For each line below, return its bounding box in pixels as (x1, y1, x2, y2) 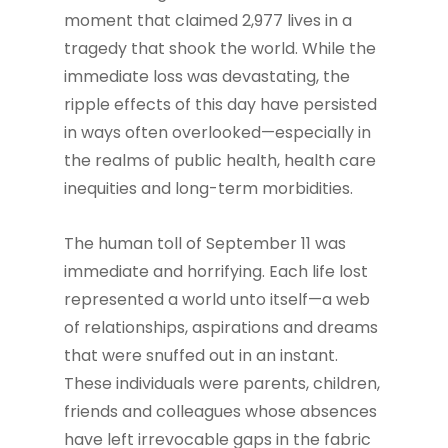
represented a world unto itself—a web (64, 288, 370, 311)
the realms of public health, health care (64, 149, 376, 172)
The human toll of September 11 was (64, 232, 346, 255)
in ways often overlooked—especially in (64, 121, 371, 144)
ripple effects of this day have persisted (64, 93, 377, 116)
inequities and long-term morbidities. (64, 177, 353, 200)
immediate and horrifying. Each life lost (64, 260, 368, 283)
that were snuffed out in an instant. (64, 344, 338, 367)
